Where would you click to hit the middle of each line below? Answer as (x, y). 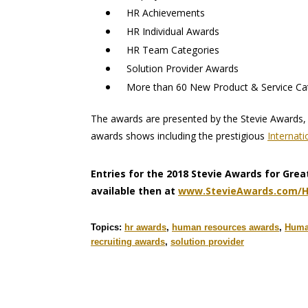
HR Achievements (162, 13)
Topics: (108, 228)
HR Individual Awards (169, 32)
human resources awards (225, 228)
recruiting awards (128, 242)
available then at (134, 191)
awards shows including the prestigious (179, 136)
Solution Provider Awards (178, 69)
